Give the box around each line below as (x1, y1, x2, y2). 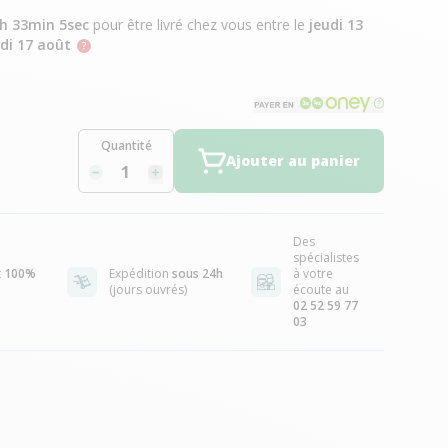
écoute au (292, 281, 349, 298)
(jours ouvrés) (108, 281, 187, 298)
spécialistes (292, 249, 359, 266)
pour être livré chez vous (88, 15, 256, 34)
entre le (255, 15, 309, 34)
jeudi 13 (308, 15, 363, 34)
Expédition (108, 265, 172, 282)
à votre (292, 265, 333, 282)
